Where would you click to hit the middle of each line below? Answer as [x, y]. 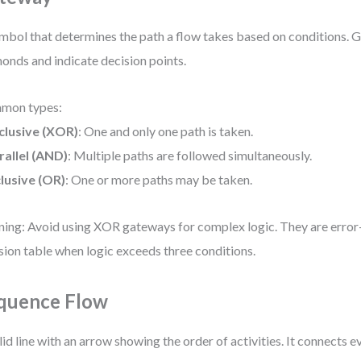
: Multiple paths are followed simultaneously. [190, 155]
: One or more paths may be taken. [159, 179]
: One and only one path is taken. [166, 131]
